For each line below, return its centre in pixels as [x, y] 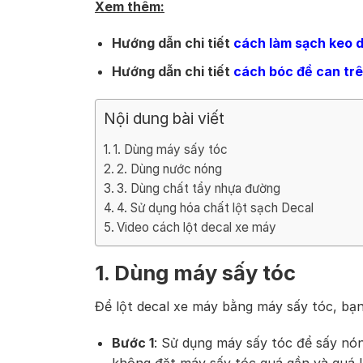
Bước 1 [132, 343]
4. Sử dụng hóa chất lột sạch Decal [216, 207]
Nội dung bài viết [164, 118]
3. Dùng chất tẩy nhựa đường [199, 188]
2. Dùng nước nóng [170, 169]
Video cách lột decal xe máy [197, 227]
